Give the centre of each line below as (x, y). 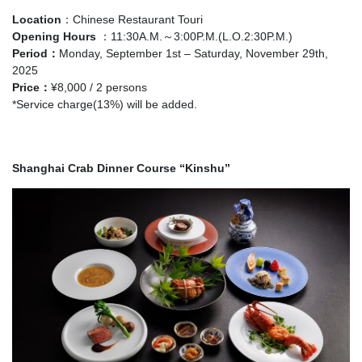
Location (37, 20)
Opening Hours (54, 37)
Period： (36, 54)
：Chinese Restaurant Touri (132, 20)
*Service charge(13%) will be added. (105, 105)
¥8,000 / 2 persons (99, 88)
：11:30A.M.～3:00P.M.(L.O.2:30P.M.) (194, 37)
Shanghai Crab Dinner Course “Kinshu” (121, 168)
